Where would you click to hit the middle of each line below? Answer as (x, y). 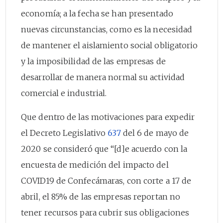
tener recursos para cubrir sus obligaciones (105, 212)
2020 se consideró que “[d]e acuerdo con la (104, 149)
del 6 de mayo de (155, 133)
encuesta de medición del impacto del (95, 165)
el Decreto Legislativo (64, 133)
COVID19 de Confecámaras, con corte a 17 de (106, 180)
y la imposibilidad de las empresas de (93, 61)
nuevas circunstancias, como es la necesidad (107, 29)
